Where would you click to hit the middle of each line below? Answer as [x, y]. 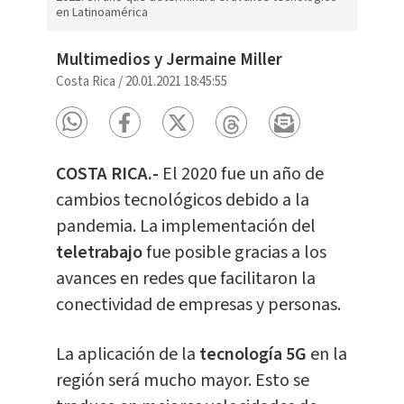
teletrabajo [101, 253]
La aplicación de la [127, 355]
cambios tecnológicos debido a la [182, 201]
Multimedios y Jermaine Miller [169, 60]
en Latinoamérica [101, 13]
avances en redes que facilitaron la [185, 279]
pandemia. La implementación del [185, 227]
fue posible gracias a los [236, 253]
